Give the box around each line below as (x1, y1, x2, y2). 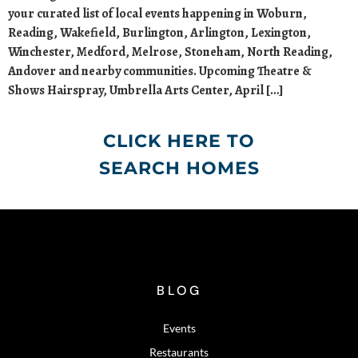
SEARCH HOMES (98, 157, 260, 180)
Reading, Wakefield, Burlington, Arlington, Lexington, (8, 24, 311, 42)
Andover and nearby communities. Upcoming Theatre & (8, 62, 312, 80)
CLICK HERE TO (103, 130, 255, 153)
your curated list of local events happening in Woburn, (8, 5, 307, 22)
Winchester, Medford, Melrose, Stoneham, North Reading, (8, 43, 332, 61)
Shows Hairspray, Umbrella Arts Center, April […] (8, 82, 284, 99)
